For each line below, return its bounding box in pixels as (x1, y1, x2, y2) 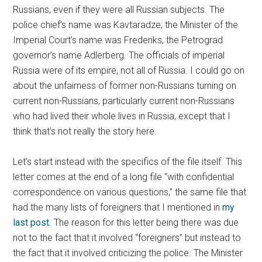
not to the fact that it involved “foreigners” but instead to (13, 232, 242, 243)
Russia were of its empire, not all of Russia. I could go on (13, 65, 245, 76)
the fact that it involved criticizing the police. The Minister (13, 247, 243, 258)
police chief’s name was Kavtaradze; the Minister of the (13, 19, 239, 30)
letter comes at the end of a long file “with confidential (13, 171, 235, 182)
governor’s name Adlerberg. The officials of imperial (13, 50, 225, 61)
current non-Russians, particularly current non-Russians (13, 95, 235, 106)
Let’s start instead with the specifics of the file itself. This (13, 156, 243, 167)
